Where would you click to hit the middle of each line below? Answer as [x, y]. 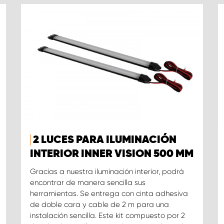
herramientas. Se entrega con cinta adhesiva [109, 194]
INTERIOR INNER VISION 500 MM [111, 154]
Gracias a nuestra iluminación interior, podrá [107, 172]
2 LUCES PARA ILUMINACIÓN [104, 140]
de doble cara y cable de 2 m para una [99, 205]
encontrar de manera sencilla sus [87, 183]
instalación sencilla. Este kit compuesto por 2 [107, 216]
